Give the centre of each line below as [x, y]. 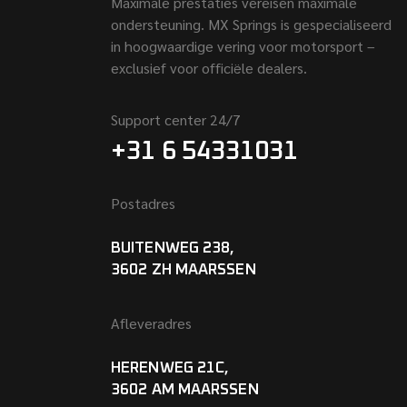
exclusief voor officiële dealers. [209, 68]
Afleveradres [151, 323]
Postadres [143, 203]
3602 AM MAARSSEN [185, 391]
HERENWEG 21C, [170, 369]
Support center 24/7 [176, 120]
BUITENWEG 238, [173, 249]
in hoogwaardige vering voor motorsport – [243, 46]
